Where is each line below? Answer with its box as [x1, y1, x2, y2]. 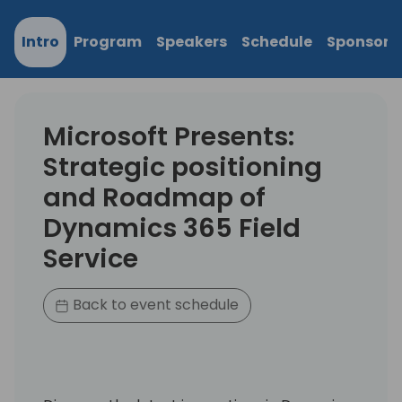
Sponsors [327, 31, 398, 52]
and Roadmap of [43, 179, 266, 215]
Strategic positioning [43, 148, 322, 185]
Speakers [156, 31, 227, 52]
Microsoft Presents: [43, 118, 294, 154]
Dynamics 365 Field [43, 209, 301, 246]
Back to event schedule [69, 294, 240, 316]
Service [43, 240, 138, 276]
